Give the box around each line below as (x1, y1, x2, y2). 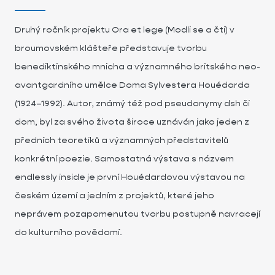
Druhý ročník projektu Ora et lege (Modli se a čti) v (15, 24, 234, 35)
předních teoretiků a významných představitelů (15, 134, 228, 145)
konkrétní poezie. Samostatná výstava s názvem (15, 153, 234, 164)
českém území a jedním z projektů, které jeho (15, 190, 214, 201)
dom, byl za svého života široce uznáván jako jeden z (15, 116, 249, 127)
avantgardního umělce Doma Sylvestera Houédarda (15, 79, 250, 90)
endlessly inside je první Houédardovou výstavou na (15, 171, 245, 182)
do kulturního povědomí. (15, 227, 124, 238)
